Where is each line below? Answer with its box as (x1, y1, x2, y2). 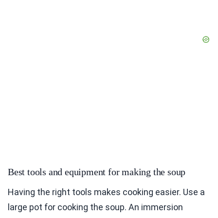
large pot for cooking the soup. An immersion (8, 202, 183, 213)
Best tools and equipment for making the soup (8, 166, 186, 178)
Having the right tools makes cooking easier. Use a (8, 187, 205, 198)
